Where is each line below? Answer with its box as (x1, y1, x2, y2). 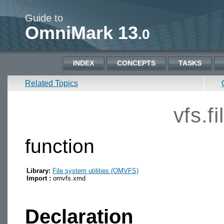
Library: (26, 166, 50, 174)
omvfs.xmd (51, 174, 85, 182)
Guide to (25, 12, 63, 23)
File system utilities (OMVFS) (52, 166, 138, 174)
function (25, 135, 94, 157)
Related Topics (25, 79, 78, 87)
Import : (26, 174, 51, 182)
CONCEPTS (117, 59, 155, 67)
